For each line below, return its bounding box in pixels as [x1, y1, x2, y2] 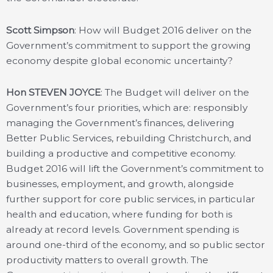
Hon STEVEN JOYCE [6, 86, 101, 98]
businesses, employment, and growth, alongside [6, 177, 234, 190]
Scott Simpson [6, 24, 74, 36]
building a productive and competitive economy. [6, 147, 236, 159]
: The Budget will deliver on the [101, 86, 249, 98]
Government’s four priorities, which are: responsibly [6, 101, 247, 113]
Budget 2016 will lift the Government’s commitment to [6, 162, 264, 174]
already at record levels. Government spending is [6, 223, 239, 235]
